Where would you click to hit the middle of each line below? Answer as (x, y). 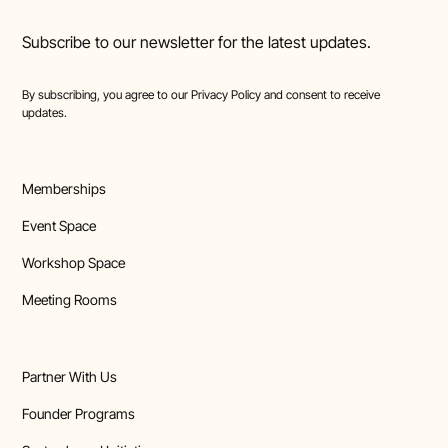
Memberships (64, 189)
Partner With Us (70, 377)
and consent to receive (321, 95)
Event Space (59, 226)
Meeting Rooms (70, 300)
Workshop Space (74, 263)
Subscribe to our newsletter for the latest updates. (197, 42)
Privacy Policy (226, 95)
